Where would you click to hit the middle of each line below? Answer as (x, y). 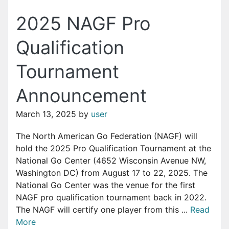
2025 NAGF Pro (83, 23)
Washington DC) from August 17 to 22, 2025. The (112, 173)
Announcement (81, 95)
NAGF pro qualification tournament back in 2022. (111, 198)
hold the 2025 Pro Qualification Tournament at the (113, 148)
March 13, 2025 (46, 114)
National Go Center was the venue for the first (106, 185)
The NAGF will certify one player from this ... (103, 210)
